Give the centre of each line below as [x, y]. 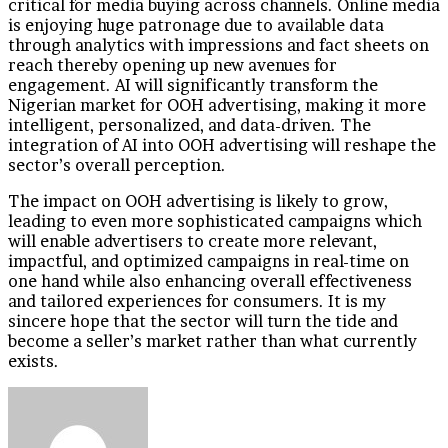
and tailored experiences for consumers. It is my [197, 300]
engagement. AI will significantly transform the [193, 84]
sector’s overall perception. [117, 164]
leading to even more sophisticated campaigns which [215, 220]
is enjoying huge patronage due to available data [196, 24]
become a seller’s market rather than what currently [212, 340]
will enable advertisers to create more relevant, [192, 240]
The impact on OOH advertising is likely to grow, [198, 200]
